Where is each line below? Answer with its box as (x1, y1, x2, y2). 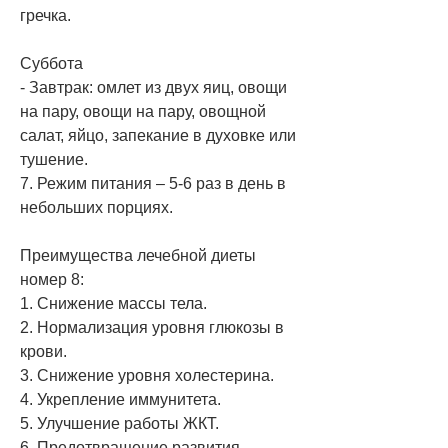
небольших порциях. (20, 198, 173, 216)
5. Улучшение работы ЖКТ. (20, 414, 219, 432)
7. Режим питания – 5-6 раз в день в (20, 174, 286, 192)
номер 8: (20, 270, 84, 288)
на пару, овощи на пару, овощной (20, 102, 266, 120)
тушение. (20, 150, 88, 168)
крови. (20, 342, 67, 360)
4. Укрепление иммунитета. (20, 390, 221, 408)
